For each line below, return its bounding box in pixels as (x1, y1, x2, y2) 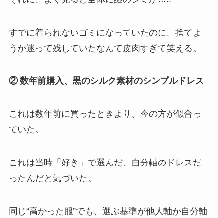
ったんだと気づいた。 (8, 173, 96, 183)
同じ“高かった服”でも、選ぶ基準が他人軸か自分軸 (8, 206, 207, 216)
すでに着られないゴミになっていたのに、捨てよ (8, 27, 201, 37)
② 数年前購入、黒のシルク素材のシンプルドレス (8, 76, 204, 86)
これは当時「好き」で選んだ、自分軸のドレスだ (8, 158, 201, 168)
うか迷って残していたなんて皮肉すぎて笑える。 (8, 43, 201, 53)
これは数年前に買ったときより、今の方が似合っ (8, 109, 201, 119)
